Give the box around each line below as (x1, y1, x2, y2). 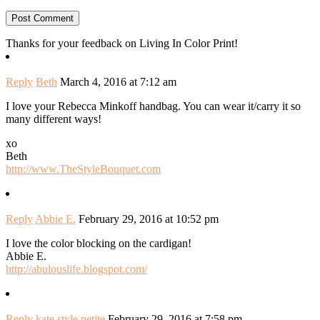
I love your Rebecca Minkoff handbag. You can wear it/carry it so (6, 99, 301, 112)
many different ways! (6, 112, 101, 125)
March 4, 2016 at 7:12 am (60, 75, 176, 88)
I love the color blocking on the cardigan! (6, 236, 191, 249)
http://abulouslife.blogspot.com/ (6, 262, 147, 275)
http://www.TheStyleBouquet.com (6, 162, 161, 175)
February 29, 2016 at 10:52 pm (79, 212, 219, 225)
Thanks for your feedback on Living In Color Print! (6, 36, 238, 49)
